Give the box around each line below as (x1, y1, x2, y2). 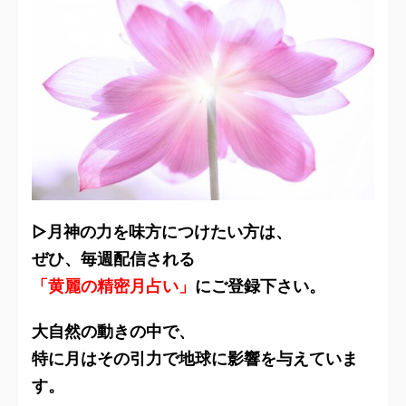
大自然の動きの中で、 (32, 322, 195, 342)
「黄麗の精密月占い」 (32, 276, 195, 296)
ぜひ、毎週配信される (32, 249, 195, 269)
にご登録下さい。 (195, 276, 325, 296)
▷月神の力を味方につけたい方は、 (32, 222, 292, 242)
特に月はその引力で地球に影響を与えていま (32, 349, 358, 369)
